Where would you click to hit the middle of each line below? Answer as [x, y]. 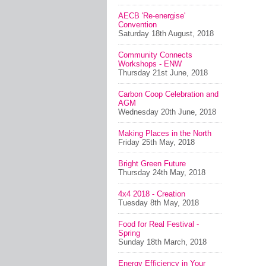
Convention [137, 25]
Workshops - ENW [150, 64]
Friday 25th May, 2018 [156, 142]
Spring [129, 233]
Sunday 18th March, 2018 [162, 242]
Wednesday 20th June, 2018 [167, 112]
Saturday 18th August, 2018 [166, 34]
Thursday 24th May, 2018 [162, 172]
